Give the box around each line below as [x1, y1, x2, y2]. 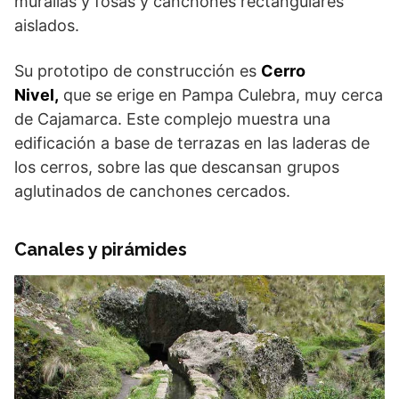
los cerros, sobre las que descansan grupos [14, 158, 339, 176]
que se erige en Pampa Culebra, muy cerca [59, 85, 383, 104]
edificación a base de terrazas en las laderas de [14, 134, 370, 152]
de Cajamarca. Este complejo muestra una [14, 110, 330, 128]
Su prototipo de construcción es [14, 61, 261, 80]
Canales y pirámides [14, 239, 187, 260]
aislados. [14, 16, 79, 35]
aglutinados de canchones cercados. [14, 182, 290, 200]
